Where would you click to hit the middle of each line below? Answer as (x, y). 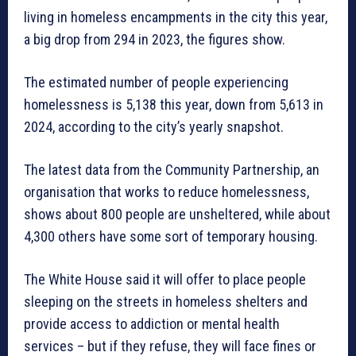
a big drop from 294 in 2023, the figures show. (155, 40)
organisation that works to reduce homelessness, (166, 192)
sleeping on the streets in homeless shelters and (166, 302)
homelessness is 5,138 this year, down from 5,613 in (174, 105)
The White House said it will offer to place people (165, 280)
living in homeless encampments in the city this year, (176, 17)
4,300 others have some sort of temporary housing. (171, 237)
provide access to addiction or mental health (152, 324)
